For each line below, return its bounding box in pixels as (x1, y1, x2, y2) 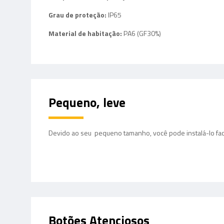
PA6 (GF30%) (123, 28, 161, 38)
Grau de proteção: (48, 9, 108, 20)
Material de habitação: (48, 28, 123, 38)
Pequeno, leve (48, 93, 125, 112)
